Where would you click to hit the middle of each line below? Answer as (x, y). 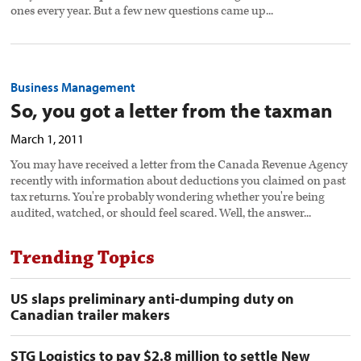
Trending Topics (83, 258)
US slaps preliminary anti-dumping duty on (153, 299)
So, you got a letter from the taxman (172, 110)
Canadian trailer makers (91, 315)
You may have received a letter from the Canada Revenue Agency (179, 165)
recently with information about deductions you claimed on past (178, 181)
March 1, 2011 (48, 139)
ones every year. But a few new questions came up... (142, 11)
